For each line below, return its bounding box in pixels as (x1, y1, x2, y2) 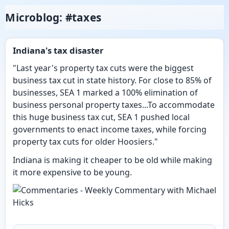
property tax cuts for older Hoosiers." (12, 136, 158, 148)
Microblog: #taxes (5, 10, 101, 25)
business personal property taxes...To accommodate (12, 99, 215, 111)
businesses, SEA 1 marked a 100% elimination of (12, 87, 198, 99)
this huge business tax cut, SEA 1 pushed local (12, 111, 190, 123)
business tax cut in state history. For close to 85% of (12, 75, 212, 86)
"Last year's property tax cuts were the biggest (12, 62, 194, 74)
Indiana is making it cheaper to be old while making (12, 154, 212, 166)
